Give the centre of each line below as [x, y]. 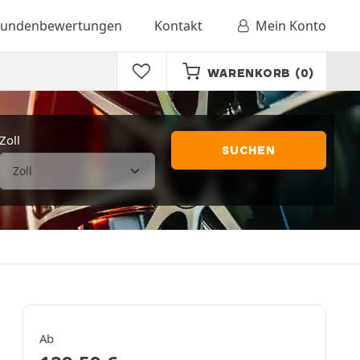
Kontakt [178, 26]
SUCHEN [248, 150]
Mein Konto [291, 26]
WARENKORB [249, 73]
